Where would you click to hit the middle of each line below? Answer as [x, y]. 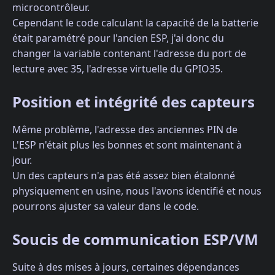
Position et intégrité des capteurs [134, 101]
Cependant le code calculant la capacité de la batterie [135, 22]
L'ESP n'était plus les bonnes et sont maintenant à [127, 145]
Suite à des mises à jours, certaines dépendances [126, 267]
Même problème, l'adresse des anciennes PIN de [125, 129]
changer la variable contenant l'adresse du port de [129, 53]
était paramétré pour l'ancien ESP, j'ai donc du [118, 38]
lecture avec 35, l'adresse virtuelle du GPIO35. [118, 68]
